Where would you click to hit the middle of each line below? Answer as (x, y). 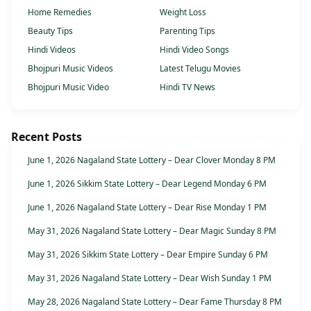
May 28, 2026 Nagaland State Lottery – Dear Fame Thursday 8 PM (155, 302)
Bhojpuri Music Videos (70, 68)
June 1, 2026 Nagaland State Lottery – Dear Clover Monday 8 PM (152, 160)
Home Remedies (60, 12)
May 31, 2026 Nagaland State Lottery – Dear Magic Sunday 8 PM (152, 231)
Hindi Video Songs (194, 50)
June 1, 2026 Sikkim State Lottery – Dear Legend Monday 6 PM (147, 184)
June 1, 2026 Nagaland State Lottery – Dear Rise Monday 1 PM (147, 207)
